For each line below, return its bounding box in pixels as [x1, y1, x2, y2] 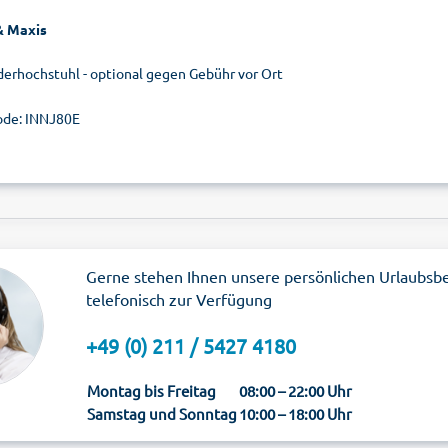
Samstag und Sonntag [87, 404, 237, 423]
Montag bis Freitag [87, 381, 216, 400]
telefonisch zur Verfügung [86, 289, 272, 309]
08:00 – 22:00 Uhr [239, 381, 352, 400]
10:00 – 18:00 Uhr [239, 404, 352, 423]
